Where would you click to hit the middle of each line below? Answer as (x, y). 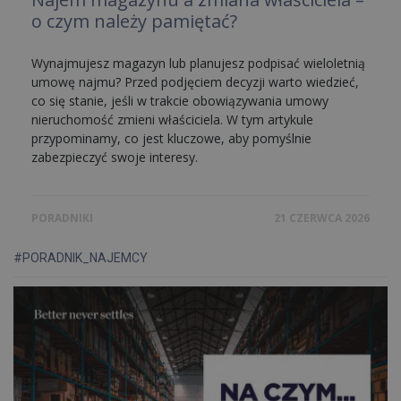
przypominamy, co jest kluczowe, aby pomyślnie (171, 138)
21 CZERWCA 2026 (322, 218)
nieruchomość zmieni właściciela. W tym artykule (172, 119)
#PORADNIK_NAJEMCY (81, 258)
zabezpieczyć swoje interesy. (115, 157)
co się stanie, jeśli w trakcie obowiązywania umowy (180, 101)
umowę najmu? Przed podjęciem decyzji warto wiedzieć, (195, 82)
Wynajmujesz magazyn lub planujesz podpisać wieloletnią (198, 63)
